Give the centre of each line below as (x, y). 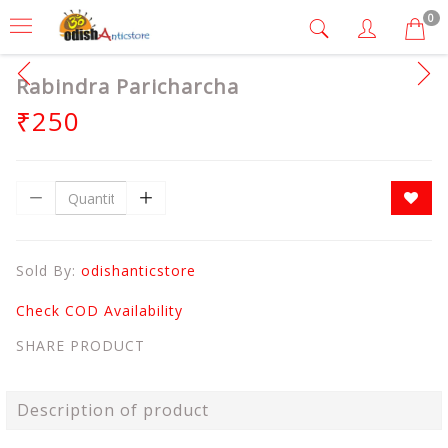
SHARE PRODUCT (80, 345)
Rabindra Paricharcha (127, 86)
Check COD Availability (99, 310)
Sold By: (48, 270)
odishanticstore (138, 270)
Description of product (113, 410)
